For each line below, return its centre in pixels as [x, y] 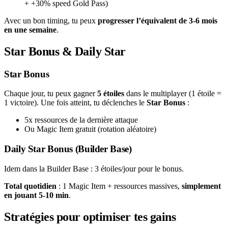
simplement [201, 186]
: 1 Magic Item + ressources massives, [119, 186]
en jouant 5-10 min [36, 195]
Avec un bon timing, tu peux [51, 20]
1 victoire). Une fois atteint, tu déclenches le [75, 103]
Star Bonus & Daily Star [65, 51]
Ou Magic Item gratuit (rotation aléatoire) [90, 129]
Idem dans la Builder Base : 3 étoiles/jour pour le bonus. [94, 168]
